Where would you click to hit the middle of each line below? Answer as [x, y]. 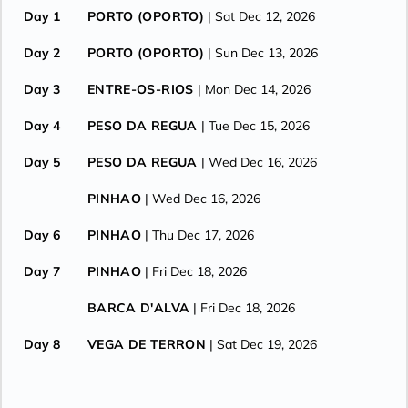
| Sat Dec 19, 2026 [263, 344]
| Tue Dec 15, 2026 [255, 126]
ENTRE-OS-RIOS [141, 89]
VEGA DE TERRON [147, 344]
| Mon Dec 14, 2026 [254, 89]
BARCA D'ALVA [139, 308]
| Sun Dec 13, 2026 [262, 53]
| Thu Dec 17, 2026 [200, 235]
